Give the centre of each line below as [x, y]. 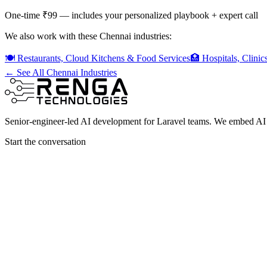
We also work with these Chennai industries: [88, 36]
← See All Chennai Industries [61, 73]
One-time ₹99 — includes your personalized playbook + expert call [131, 15]
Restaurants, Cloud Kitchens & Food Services [104, 58]
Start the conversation [45, 142]
